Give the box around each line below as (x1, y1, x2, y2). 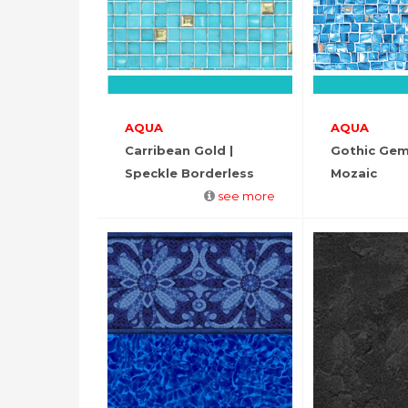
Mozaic (330, 165, 377, 180)
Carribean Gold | (125, 142, 233, 158)
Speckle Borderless (125, 165, 254, 180)
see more (217, 188, 275, 203)
